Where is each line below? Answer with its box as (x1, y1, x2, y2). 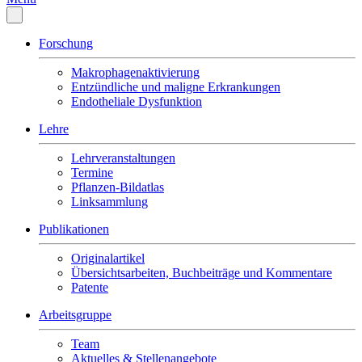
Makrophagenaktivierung (71, 65, 200, 79)
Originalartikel (71, 251, 145, 265)
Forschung (39, 36, 93, 50)
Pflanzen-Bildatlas (71, 180, 164, 194)
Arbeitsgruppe (39, 308, 112, 322)
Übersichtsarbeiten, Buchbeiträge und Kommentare (71, 266, 332, 280)
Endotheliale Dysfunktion (71, 95, 202, 108)
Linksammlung (71, 195, 148, 208)
